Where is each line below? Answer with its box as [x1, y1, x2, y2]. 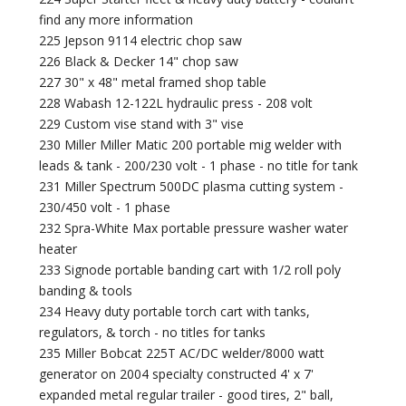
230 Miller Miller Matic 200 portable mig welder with [39, 136, 343, 154]
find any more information [39, 11, 194, 29]
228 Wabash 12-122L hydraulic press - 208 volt [39, 94, 314, 112]
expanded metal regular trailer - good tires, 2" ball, [39, 386, 334, 404]
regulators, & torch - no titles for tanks [39, 324, 266, 342]
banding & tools [39, 282, 133, 300]
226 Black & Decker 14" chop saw [39, 53, 239, 71]
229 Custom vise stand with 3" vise [39, 115, 245, 133]
